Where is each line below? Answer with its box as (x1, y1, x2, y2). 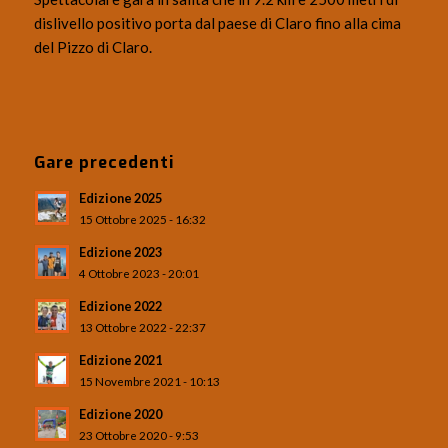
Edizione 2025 (78, 190, 162, 207)
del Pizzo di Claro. (33, 38, 152, 57)
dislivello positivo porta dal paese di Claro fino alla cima (33, 14, 401, 33)
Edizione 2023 (78, 244, 162, 261)
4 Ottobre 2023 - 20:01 (78, 266, 199, 281)
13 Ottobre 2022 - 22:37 (78, 320, 206, 335)
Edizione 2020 (78, 406, 162, 423)
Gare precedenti (33, 151, 174, 174)
